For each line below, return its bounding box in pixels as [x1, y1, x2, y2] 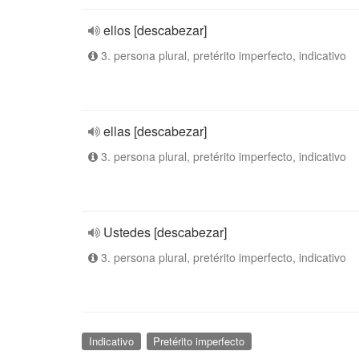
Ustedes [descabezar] [103, 223, 227, 241]
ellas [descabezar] [103, 122, 207, 140]
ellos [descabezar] [103, 21, 207, 39]
